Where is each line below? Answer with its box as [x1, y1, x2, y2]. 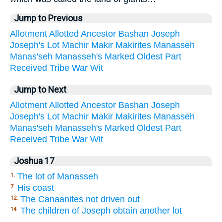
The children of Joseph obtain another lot [20, 206, 182, 216]
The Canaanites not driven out [20, 194, 140, 205]
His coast [17, 183, 54, 193]
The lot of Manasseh [17, 171, 98, 182]
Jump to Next [14, 85, 66, 95]
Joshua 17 [14, 156, 55, 166]
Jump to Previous [14, 13, 83, 24]
